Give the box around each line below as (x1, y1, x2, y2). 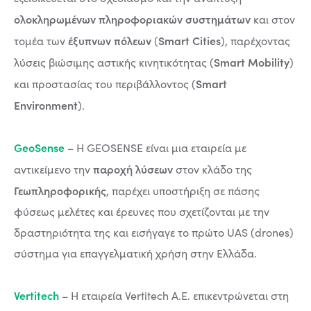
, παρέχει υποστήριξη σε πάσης (106, 183, 260, 198)
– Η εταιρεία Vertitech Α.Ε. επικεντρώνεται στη (62, 288, 289, 303)
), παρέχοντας (221, 33, 290, 48)
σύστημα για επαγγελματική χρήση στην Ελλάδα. (14, 246, 257, 260)
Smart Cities (158, 33, 221, 48)
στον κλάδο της (173, 162, 252, 176)
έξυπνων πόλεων (68, 33, 151, 48)
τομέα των (14, 33, 68, 48)
